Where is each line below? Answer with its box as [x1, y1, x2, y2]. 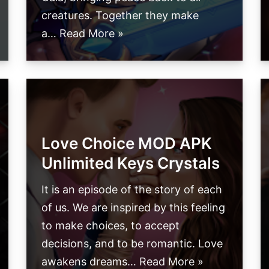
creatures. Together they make [41, 9, 199, 22]
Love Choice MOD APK [41, 134, 212, 153]
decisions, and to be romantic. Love [41, 237, 223, 250]
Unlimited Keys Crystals [41, 154, 220, 173]
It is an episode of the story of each [41, 183, 222, 196]
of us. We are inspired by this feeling [41, 201, 225, 214]
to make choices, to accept [41, 219, 180, 232]
